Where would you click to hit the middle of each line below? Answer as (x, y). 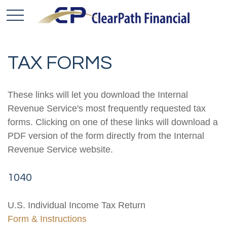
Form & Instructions (47, 219)
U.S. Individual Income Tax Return (77, 205)
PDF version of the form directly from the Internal (106, 136)
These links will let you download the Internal (98, 95)
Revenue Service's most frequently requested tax (107, 108)
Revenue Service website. (60, 149)
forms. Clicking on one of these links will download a (113, 122)
